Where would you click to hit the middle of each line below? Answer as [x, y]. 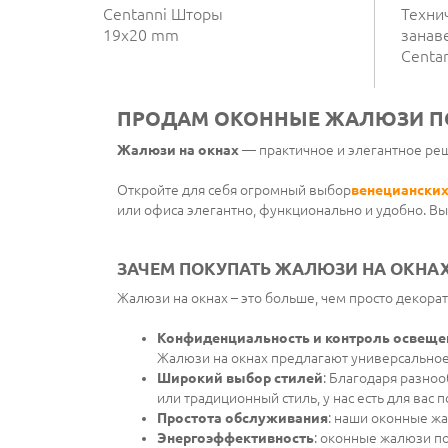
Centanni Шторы [163, 13]
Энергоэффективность [235, 437]
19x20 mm [141, 34]
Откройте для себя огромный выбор [234, 189]
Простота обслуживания [242, 417]
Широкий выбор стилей [240, 377]
